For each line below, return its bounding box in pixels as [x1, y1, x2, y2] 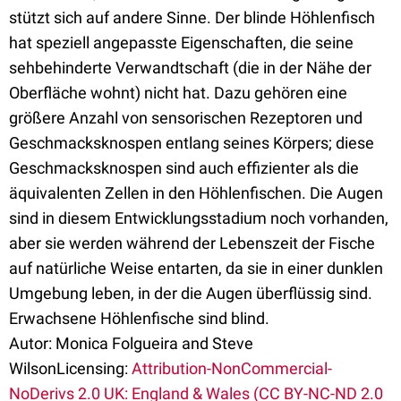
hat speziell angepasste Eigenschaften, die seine [9, 32, 354, 52]
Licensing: [56, 358, 132, 378]
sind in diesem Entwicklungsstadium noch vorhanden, [9, 208, 388, 227]
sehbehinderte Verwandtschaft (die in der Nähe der [9, 57, 371, 77]
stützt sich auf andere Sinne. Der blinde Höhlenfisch [9, 7, 375, 27]
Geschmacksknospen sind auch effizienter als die [9, 158, 359, 177]
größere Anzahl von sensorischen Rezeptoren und [9, 107, 363, 127]
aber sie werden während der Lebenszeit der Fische [9, 233, 375, 252]
